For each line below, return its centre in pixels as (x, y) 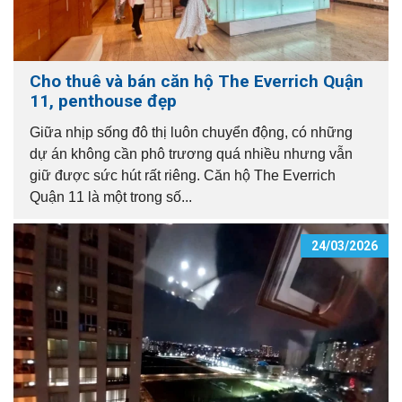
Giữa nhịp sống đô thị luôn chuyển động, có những (191, 132)
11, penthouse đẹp (103, 101)
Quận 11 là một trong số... (111, 197)
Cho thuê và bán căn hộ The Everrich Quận (197, 81)
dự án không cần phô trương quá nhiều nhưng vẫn (191, 154)
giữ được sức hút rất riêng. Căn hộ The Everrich (183, 175)
